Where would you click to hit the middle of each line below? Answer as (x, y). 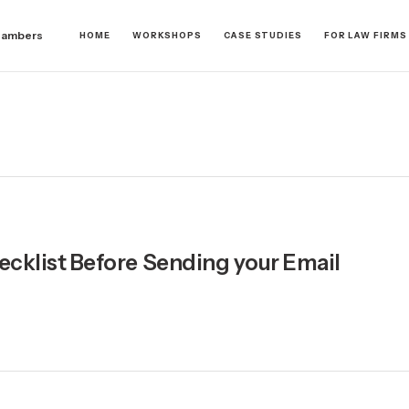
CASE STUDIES (263, 35)
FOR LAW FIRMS (365, 35)
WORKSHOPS (167, 35)
